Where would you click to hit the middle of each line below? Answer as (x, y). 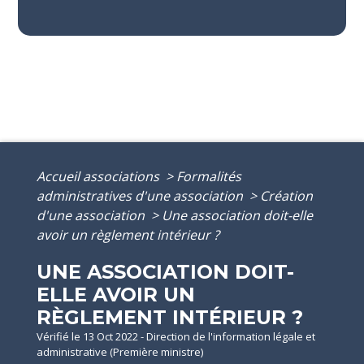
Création (286, 195)
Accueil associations (100, 176)
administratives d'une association (141, 195)
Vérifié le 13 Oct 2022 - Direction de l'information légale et (176, 336)
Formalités (209, 176)
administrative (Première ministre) (120, 351)
